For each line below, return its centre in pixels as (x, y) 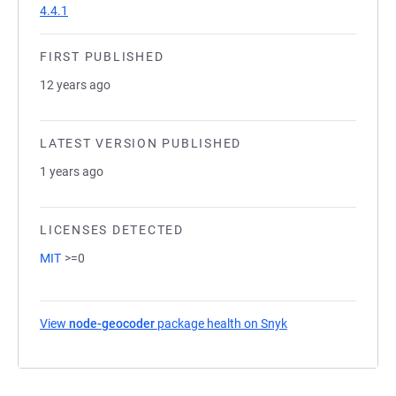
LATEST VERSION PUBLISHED (141, 143)
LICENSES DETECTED (112, 230)
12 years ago (75, 85)
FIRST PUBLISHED (102, 57)
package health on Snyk (221, 324)
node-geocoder (112, 324)
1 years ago (72, 171)
